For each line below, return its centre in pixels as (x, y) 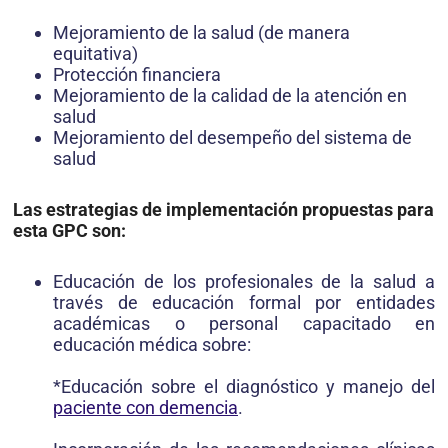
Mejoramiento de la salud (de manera (201, 32)
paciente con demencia (145, 408)
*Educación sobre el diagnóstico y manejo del (244, 387)
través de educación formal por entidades (244, 303)
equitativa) (95, 53)
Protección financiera (137, 74)
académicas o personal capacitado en (244, 324)
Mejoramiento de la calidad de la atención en (230, 95)
